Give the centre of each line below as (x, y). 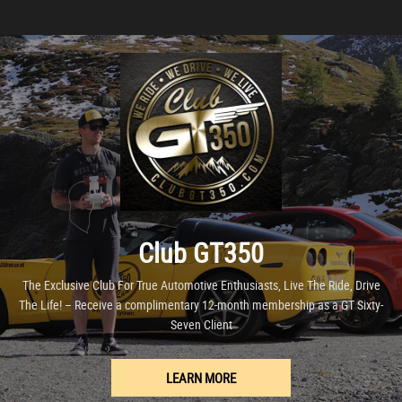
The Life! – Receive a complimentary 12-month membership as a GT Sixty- (201, 305)
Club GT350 (201, 253)
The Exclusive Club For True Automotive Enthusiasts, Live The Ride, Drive (201, 285)
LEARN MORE (201, 378)
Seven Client (201, 325)
